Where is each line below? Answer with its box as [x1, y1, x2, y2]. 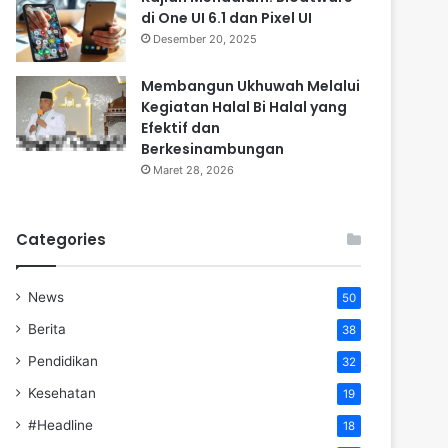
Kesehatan [28, 385, 96, 401]
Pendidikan [28, 353, 98, 369]
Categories [16, 229, 106, 250]
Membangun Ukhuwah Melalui [141, 76, 360, 96]
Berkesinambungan [141, 139, 284, 159]
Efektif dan [141, 118, 220, 138]
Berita [28, 321, 66, 337]
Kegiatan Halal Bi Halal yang [141, 97, 347, 117]
